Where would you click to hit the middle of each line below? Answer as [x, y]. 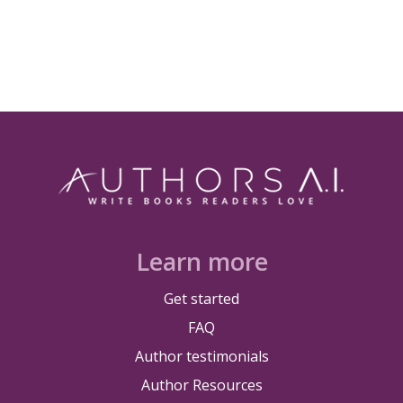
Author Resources [201, 385]
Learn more [201, 262]
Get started [201, 299]
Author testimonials [201, 357]
